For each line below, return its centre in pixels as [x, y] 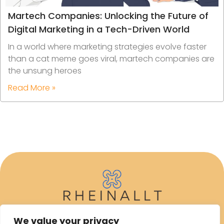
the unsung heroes [45, 71]
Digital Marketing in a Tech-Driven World [99, 29]
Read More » [32, 88]
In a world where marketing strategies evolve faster [107, 47]
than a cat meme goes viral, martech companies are [111, 59]
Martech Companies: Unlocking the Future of [108, 16]
